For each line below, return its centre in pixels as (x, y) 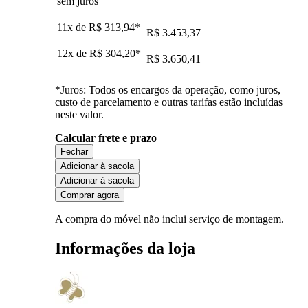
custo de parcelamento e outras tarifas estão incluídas (169, 102)
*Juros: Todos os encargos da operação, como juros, (168, 89)
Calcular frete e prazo (106, 137)
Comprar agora (90, 195)
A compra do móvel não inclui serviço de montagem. (169, 219)
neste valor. (79, 114)
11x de (73, 27)
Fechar (74, 151)
